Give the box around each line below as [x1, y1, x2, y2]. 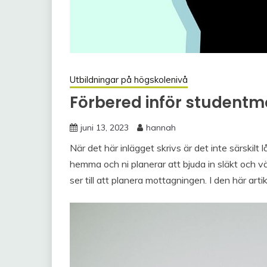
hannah [146, 122, 176, 133]
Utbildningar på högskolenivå [70, 73, 188, 85]
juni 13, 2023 [80, 122, 129, 133]
